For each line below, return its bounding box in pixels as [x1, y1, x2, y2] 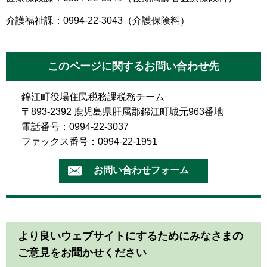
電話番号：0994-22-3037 [21, 122, 129, 132]
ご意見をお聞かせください [18, 246, 147, 259]
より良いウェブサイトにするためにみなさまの [18, 229, 243, 242]
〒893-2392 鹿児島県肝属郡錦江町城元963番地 [21, 107, 223, 117]
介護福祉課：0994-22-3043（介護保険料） [6, 15, 190, 26]
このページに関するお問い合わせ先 [48, 60, 219, 73]
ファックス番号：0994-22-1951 [21, 136, 157, 147]
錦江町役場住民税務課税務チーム [21, 92, 164, 103]
